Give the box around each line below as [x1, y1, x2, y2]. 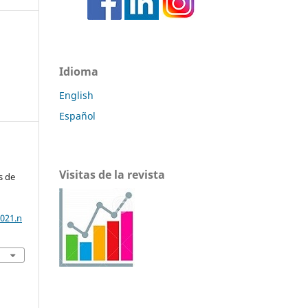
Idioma [59, 63, 98, 79]
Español [59, 109, 96, 122]
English [59, 88, 93, 102]
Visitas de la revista [59, 166, 165, 182]
